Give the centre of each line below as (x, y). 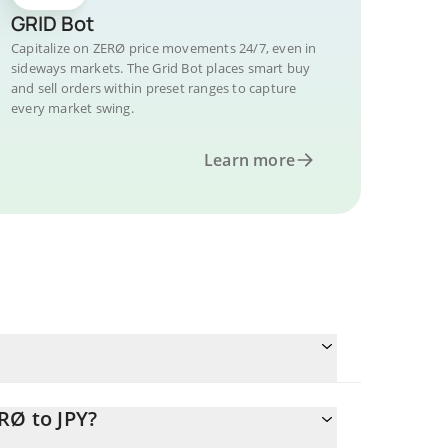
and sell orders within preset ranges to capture (154, 88)
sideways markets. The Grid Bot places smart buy (161, 68)
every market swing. (72, 108)
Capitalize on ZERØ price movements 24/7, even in (164, 48)
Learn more (249, 160)
